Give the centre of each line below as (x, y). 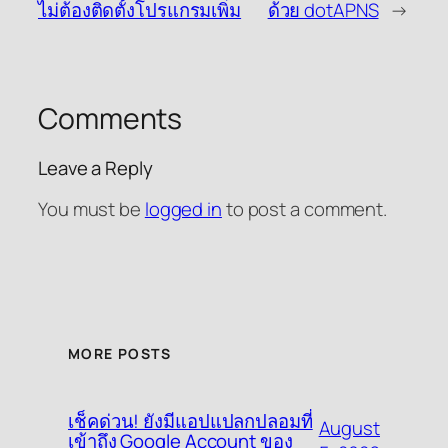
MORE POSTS (119, 353)
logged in (183, 208)
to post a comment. (304, 208)
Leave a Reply (95, 168)
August (349, 428)
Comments (110, 118)
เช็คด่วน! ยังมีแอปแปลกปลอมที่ (190, 421)
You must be (91, 208)
